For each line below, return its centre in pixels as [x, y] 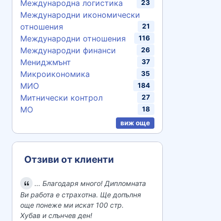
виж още [135, 123]
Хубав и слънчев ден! [56, 216]
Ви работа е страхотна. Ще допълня [81, 195]
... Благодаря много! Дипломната [91, 184]
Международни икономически [80, 15]
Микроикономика [55, 74]
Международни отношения [73, 38]
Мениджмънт [46, 62]
